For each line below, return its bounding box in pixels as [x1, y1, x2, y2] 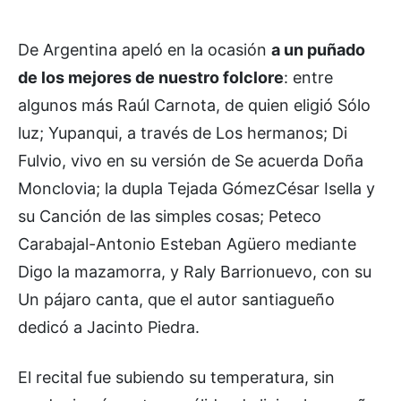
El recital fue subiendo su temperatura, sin [18, 367, 335, 387]
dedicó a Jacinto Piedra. [18, 317, 200, 337]
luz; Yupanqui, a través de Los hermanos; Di [18, 123, 347, 142]
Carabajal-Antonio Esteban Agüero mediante [18, 234, 356, 253]
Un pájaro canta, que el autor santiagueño [18, 289, 335, 309]
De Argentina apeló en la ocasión [18, 39, 271, 59]
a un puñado [271, 39, 365, 59]
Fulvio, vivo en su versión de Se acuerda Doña [18, 150, 363, 170]
